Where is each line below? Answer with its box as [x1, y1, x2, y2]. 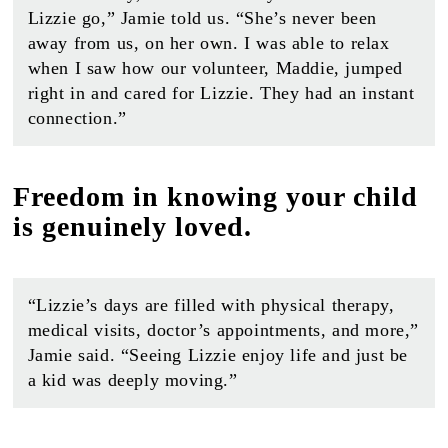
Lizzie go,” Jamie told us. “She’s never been [27, 8, 378, 29]
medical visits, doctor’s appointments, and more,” [27, 320, 420, 341]
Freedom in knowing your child [12, 181, 418, 213]
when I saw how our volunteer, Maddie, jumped [27, 58, 404, 79]
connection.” [27, 108, 127, 129]
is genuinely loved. [12, 211, 252, 243]
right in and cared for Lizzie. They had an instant [27, 83, 415, 104]
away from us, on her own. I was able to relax [27, 33, 390, 54]
